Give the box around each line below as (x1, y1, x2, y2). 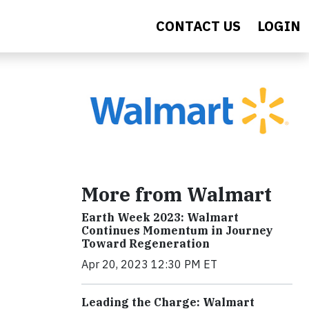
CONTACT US (156, 17, 241, 35)
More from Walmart (81, 181, 272, 208)
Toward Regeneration (81, 237, 210, 251)
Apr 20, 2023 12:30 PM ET (81, 257, 217, 272)
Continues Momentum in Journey (81, 223, 273, 238)
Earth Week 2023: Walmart (81, 210, 239, 225)
